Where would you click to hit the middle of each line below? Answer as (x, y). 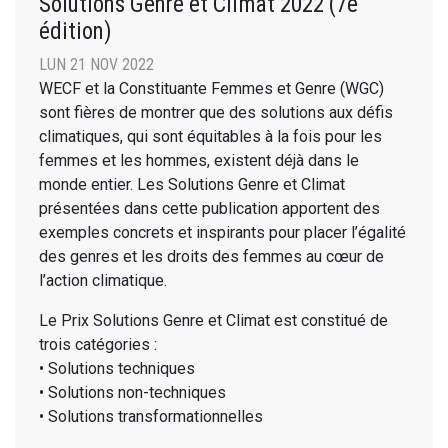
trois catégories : (98, 345)
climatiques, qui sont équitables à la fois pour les (210, 137)
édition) (75, 31)
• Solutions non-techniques (132, 393)
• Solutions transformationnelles (151, 417)
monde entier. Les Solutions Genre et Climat (192, 185)
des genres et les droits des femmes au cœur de (211, 257)
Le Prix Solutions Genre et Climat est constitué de (213, 321)
